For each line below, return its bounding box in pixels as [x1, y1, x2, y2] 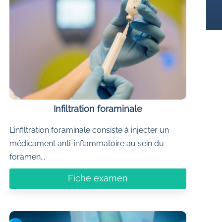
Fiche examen [68, 173, 128, 184]
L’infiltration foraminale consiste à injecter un [9, 125, 169, 135]
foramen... [9, 152, 46, 162]
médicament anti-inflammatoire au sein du [9, 138, 165, 148]
